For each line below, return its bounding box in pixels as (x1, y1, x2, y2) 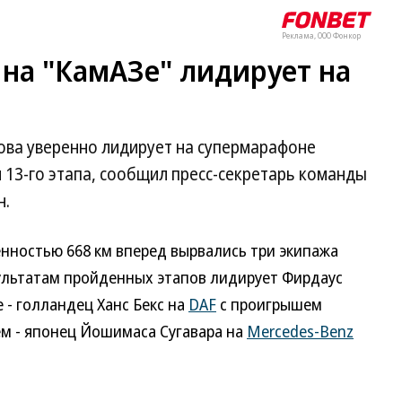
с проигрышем (216, 293, 322, 315)
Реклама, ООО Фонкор (282, 30, 361, 41)
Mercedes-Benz (247, 320, 354, 342)
